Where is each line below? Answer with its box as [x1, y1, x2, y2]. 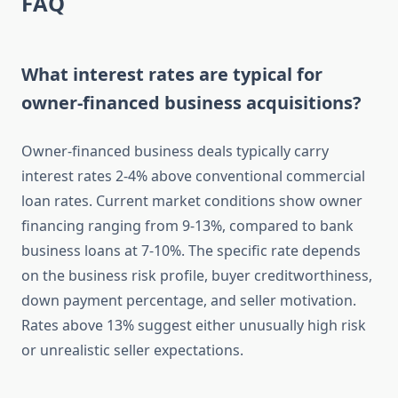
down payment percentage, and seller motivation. [21, 291, 356, 311]
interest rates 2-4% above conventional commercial [21, 166, 365, 187]
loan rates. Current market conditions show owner [21, 191, 362, 211]
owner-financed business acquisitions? [21, 91, 362, 115]
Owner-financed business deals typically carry [21, 141, 329, 162]
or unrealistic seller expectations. [21, 340, 243, 361]
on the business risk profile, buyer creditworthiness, [21, 266, 372, 286]
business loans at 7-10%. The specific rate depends [21, 241, 361, 261]
